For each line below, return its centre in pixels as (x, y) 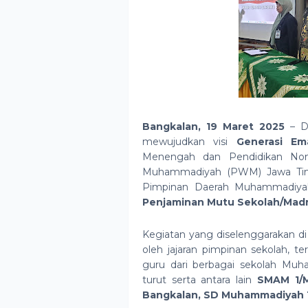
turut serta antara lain (200, 280)
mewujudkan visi (189, 142)
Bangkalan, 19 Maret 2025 (213, 126)
